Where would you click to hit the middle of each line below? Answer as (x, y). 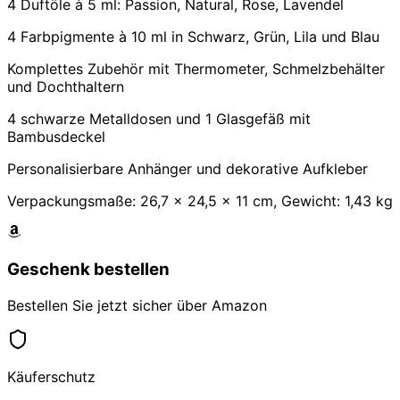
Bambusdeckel (56, 137)
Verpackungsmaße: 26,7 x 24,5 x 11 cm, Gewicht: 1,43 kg (200, 201)
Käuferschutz (51, 376)
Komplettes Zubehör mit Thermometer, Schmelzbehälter (196, 69)
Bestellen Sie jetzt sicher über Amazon (137, 305)
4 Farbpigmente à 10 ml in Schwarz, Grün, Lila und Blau (193, 37)
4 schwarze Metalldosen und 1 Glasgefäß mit (159, 119)
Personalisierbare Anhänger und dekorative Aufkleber (187, 169)
